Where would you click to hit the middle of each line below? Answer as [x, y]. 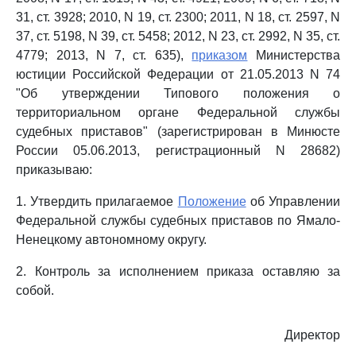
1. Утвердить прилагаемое [97, 201]
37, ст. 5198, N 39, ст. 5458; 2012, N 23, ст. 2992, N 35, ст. [178, 36]
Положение [212, 201]
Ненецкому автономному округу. [111, 240]
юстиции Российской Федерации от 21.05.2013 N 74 [178, 74]
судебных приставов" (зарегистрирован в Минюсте [178, 132]
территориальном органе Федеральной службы [178, 112]
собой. [35, 290]
